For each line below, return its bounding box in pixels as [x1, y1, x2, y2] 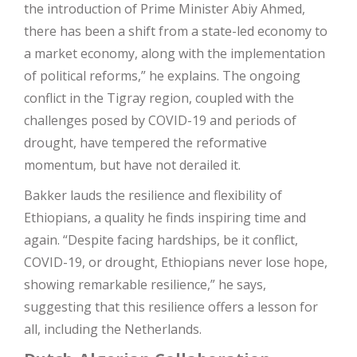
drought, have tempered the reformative [24, 133, 267, 151]
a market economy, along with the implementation [24, 44, 325, 62]
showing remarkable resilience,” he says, [24, 275, 266, 293]
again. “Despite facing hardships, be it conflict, [24, 230, 298, 249]
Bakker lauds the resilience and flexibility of [24, 186, 282, 204]
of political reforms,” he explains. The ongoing [24, 66, 300, 84]
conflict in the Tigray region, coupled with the [24, 88, 294, 107]
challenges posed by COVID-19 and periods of [24, 111, 296, 129]
